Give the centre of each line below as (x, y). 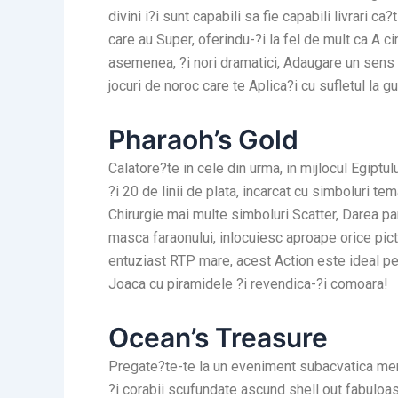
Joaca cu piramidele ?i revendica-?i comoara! (248, 283)
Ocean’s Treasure (218, 337)
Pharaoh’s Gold (203, 139)
